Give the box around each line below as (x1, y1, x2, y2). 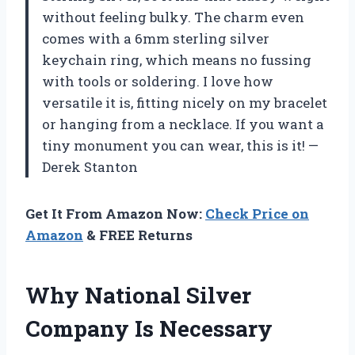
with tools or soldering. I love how (42, 71, 273, 90)
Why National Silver (25, 280, 251, 310)
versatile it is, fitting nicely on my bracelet (42, 93, 327, 112)
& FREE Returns (83, 225, 193, 244)
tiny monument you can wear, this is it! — (42, 136, 319, 155)
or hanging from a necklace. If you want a (42, 114, 324, 133)
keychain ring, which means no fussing (42, 50, 311, 69)
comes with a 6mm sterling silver (42, 29, 269, 48)
